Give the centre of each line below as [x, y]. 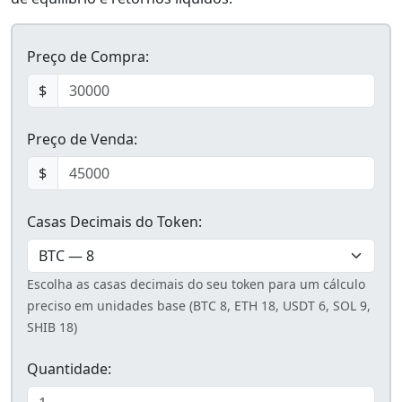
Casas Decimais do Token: [114, 222]
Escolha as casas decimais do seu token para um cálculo [196, 284]
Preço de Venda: [82, 140]
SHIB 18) [52, 328]
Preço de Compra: [88, 57]
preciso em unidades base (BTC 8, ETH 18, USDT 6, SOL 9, [199, 306]
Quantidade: [69, 369]
